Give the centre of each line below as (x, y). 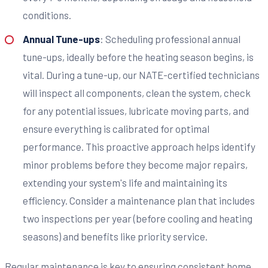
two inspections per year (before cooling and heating (137, 218)
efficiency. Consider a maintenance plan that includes (138, 200)
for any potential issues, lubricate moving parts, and (135, 110)
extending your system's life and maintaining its (125, 182)
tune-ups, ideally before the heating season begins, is (138, 57)
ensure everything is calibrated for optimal (116, 128)
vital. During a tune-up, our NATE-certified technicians (141, 74)
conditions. (47, 15)
